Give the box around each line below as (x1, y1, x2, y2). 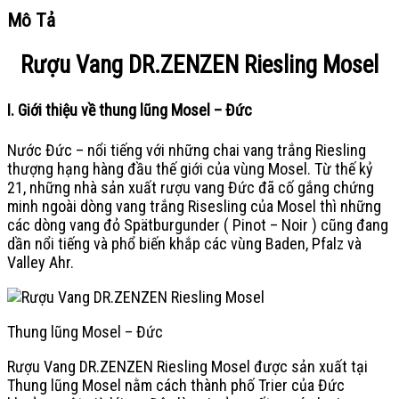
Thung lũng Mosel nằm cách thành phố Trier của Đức (7, 376, 345, 395)
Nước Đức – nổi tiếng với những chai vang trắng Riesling (7, 141, 366, 160)
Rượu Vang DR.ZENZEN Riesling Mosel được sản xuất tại (7, 357, 368, 377)
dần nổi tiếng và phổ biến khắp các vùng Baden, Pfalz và (7, 234, 362, 254)
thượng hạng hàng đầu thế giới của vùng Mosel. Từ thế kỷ (7, 159, 373, 179)
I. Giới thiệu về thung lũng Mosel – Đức (7, 101, 252, 120)
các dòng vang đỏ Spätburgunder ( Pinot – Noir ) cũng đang (7, 216, 388, 235)
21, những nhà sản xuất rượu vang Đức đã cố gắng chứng (7, 178, 374, 198)
